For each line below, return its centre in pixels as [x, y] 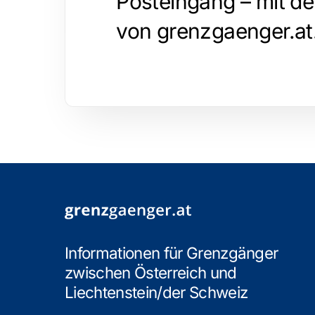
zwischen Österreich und [150, 272]
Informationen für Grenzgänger [171, 252]
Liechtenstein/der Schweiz [156, 292]
